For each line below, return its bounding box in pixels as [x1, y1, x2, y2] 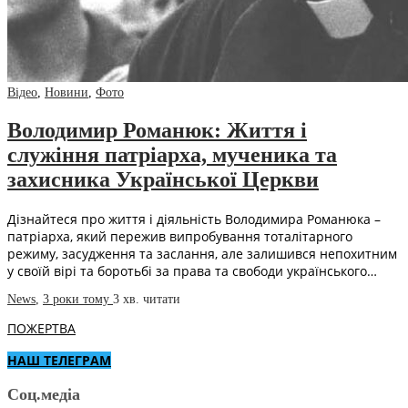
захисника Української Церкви [7, 168, 319, 192]
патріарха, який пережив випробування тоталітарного [7, 227, 352, 245]
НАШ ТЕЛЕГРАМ [7, 351, 111, 369]
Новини [45, 86, 88, 100]
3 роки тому [43, 291, 113, 306]
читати [143, 291, 180, 306]
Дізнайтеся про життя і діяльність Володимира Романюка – [7, 209, 381, 228]
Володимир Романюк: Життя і [7, 118, 307, 143]
